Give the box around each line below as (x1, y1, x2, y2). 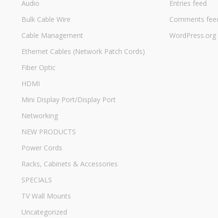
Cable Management (21, 30, 83, 40)
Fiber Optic (21, 62, 55, 72)
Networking (21, 110, 58, 120)
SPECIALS (21, 175, 52, 184)
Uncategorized (21, 207, 67, 217)
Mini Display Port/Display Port (21, 94, 116, 104)
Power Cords (21, 143, 62, 152)
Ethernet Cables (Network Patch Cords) (21, 46, 145, 56)
